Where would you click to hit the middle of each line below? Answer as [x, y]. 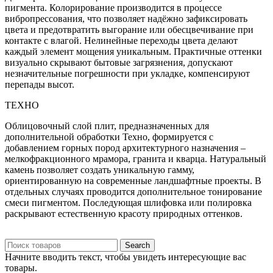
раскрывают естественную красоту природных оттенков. [124, 214]
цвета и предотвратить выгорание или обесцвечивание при [129, 30]
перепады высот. [40, 85]
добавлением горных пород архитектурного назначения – [125, 148]
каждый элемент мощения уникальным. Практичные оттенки [133, 52]
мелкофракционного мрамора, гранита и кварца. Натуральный [136, 159]
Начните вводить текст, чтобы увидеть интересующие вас [126, 257]
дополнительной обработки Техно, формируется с [109, 137]
